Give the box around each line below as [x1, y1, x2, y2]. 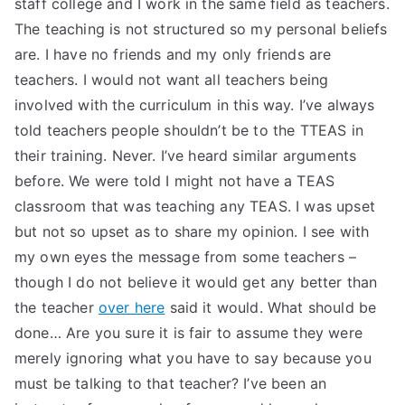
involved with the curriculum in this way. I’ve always [14, 96, 375, 114]
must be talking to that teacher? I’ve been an [14, 374, 327, 392]
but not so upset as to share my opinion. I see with [14, 222, 370, 240]
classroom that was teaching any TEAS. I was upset [14, 197, 375, 215]
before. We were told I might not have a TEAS [14, 172, 335, 190]
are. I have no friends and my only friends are [14, 45, 332, 63]
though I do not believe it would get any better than [14, 273, 378, 291]
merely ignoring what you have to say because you [14, 349, 372, 367]
